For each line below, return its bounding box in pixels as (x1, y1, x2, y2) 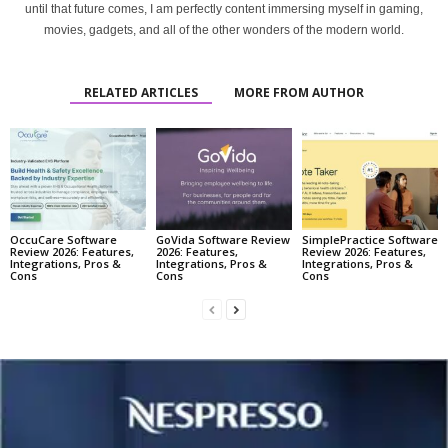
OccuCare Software (10, 231, 117, 247)
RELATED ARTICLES (84, 84, 198, 101)
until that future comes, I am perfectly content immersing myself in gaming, (25, 2, 423, 16)
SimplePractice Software (301, 231, 438, 247)
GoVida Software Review (155, 231, 290, 247)
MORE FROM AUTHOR (234, 84, 364, 101)
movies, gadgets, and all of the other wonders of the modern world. (44, 23, 404, 37)
